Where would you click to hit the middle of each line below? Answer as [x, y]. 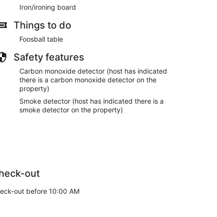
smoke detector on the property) [71, 109]
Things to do [42, 25]
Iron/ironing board [48, 7]
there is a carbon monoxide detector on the [88, 79]
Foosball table [41, 39]
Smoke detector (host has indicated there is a [92, 101]
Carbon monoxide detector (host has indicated [93, 71]
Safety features [49, 57]
